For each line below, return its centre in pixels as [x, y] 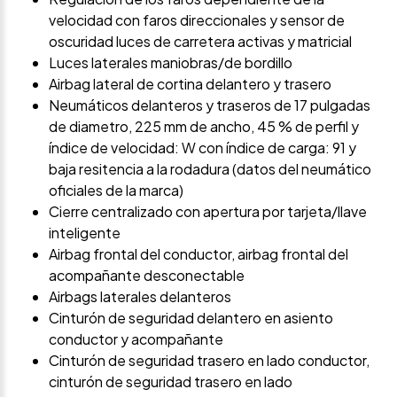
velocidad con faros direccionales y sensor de [197, 19]
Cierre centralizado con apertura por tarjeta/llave [208, 211]
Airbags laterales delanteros [140, 296]
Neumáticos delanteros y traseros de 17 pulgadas [210, 105]
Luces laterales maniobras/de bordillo [171, 62]
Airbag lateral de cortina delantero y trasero [190, 83]
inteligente [85, 232]
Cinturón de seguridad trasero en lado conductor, [209, 360]
